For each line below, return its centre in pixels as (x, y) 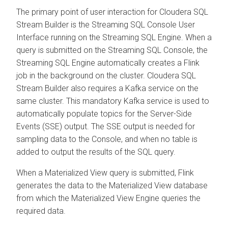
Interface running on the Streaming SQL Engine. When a (114, 37)
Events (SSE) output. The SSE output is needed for (106, 126)
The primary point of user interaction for (88, 12)
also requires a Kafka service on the (134, 88)
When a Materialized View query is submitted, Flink (105, 173)
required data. (41, 211)
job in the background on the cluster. (82, 75)
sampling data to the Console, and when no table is (107, 139)
